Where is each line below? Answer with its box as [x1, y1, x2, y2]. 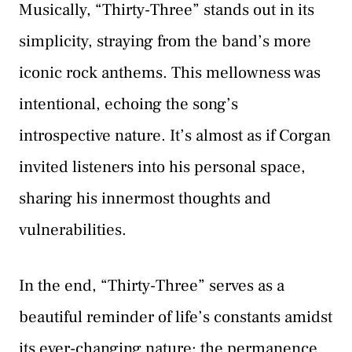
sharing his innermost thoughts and [19, 187, 271, 209]
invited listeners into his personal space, [19, 156, 306, 178]
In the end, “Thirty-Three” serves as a [19, 275, 284, 297]
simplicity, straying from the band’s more [19, 30, 311, 52]
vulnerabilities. [19, 218, 126, 240]
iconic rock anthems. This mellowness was [19, 61, 321, 83]
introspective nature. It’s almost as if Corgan [19, 124, 331, 146]
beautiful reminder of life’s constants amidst [19, 306, 332, 328]
